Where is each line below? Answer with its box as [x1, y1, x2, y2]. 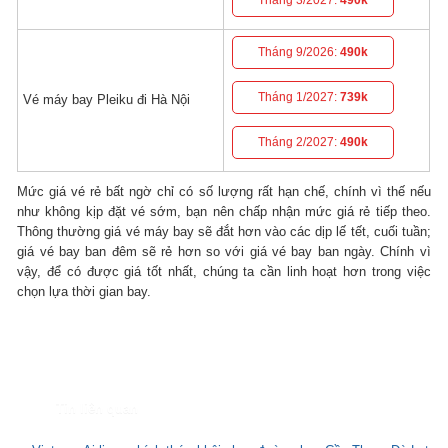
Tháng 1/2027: [258, 89, 341, 104]
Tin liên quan [56, 400, 138, 416]
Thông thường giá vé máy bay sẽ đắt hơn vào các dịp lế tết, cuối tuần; [17, 223, 431, 239]
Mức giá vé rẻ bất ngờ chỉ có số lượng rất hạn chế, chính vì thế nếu [17, 183, 431, 199]
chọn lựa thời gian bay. [17, 283, 152, 299]
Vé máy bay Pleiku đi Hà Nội [23, 91, 191, 107]
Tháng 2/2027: [258, 134, 341, 149]
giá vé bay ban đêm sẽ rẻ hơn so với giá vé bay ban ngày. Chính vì [17, 243, 431, 259]
